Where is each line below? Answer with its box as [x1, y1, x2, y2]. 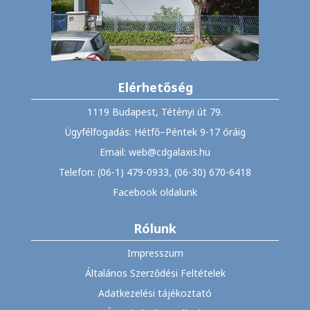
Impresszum [127, 246, 183, 259]
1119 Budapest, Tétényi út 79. [87, 104, 223, 118]
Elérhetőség [117, 78, 193, 95]
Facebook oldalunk [113, 185, 197, 199]
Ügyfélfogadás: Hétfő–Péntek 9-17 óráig [64, 125, 246, 138]
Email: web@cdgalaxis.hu [100, 145, 210, 158]
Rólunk [134, 219, 176, 237]
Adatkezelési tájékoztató [98, 286, 212, 300]
